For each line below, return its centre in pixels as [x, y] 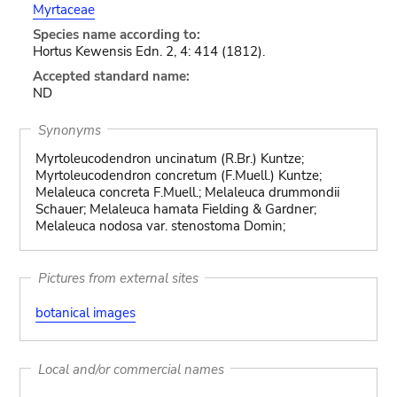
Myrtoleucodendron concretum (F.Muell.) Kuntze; [178, 175]
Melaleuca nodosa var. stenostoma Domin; [160, 226]
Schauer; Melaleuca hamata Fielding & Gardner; [175, 209]
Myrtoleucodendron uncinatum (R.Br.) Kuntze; [169, 159]
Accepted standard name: [111, 76]
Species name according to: [116, 35]
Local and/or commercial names [131, 369]
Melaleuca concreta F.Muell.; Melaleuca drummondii [187, 192]
